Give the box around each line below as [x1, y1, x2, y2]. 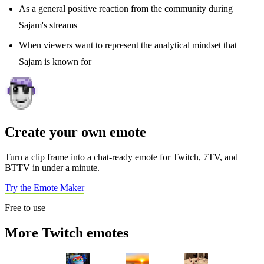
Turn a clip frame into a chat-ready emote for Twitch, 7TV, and [5, 152, 238, 163]
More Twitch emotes [5, 225, 128, 240]
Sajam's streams [19, 20, 77, 31]
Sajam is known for [19, 57, 91, 67]
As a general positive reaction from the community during [19, 4, 233, 14]
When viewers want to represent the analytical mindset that [19, 40, 237, 51]
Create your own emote [5, 124, 146, 140]
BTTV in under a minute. [5, 163, 100, 173]
